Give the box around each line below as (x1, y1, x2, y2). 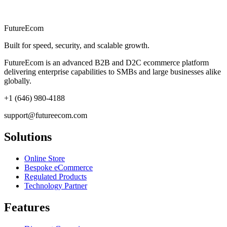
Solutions (4, 130, 52, 144)
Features (4, 201, 50, 214)
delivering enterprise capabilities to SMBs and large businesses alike (4, 67, 221, 77)
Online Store (24, 154, 65, 163)
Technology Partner (24, 181, 87, 191)
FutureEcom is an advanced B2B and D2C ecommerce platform (4, 58, 209, 67)
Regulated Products (24, 172, 87, 181)
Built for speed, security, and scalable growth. (4, 41, 149, 50)
